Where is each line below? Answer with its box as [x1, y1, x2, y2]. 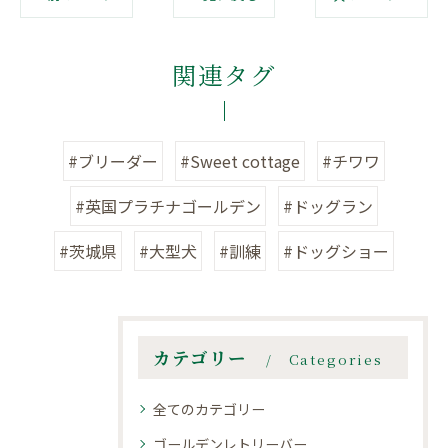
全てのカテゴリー [153, 399, 265, 420]
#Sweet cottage [180, 149, 300, 174]
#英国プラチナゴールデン [75, 194, 261, 219]
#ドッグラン [283, 194, 373, 219]
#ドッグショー [283, 239, 389, 264]
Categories [288, 349, 383, 370]
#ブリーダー [68, 149, 158, 174]
